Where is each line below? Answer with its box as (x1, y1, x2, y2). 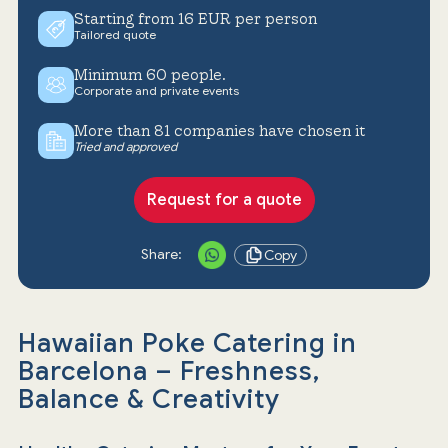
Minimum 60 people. (73, 65, 226, 83)
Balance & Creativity (17, 382, 280, 415)
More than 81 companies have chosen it (73, 121, 365, 139)
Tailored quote (73, 26, 156, 42)
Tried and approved (73, 138, 177, 154)
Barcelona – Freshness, (17, 354, 320, 387)
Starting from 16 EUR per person (73, 9, 317, 27)
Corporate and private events (73, 82, 239, 98)
